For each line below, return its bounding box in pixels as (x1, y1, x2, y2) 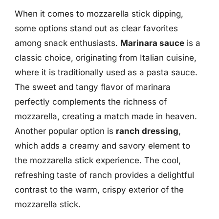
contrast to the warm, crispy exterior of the (15, 184, 184, 195)
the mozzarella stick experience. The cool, (15, 155, 181, 165)
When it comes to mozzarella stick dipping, (15, 8, 183, 19)
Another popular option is (15, 126, 116, 136)
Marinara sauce (120, 38, 184, 48)
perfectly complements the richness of (15, 96, 167, 107)
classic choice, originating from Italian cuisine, (15, 52, 197, 63)
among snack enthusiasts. (15, 38, 120, 48)
